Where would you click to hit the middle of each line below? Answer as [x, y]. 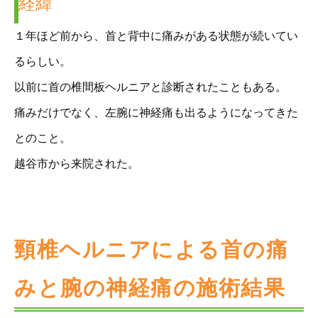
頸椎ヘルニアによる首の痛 [151, 250]
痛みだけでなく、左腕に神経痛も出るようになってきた [156, 113]
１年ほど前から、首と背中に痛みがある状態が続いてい [156, 36]
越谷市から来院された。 [77, 164]
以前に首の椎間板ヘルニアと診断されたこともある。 [150, 87]
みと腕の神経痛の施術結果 [150, 288]
